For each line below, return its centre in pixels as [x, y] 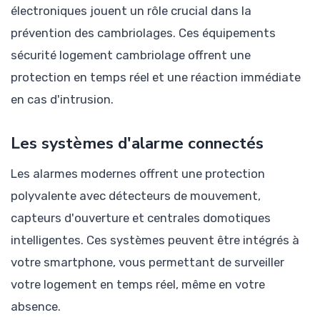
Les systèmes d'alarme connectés [137, 143]
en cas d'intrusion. [62, 99]
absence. [36, 306]
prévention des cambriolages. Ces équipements [143, 32]
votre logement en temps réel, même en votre [138, 284]
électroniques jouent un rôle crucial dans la [131, 10]
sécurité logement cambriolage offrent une [131, 55]
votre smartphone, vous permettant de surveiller [147, 262]
